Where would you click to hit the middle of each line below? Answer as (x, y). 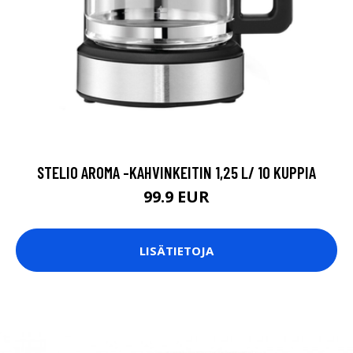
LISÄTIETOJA (176, 250)
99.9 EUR (176, 197)
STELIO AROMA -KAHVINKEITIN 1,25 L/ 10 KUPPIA (176, 173)
